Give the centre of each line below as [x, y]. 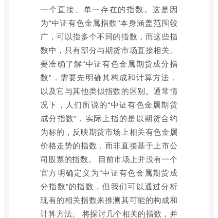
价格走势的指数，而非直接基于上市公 [109, 145]
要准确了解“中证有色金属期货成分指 [109, 64]
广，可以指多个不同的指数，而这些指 [109, 36]
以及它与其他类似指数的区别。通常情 [109, 91]
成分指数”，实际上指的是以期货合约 [109, 118]
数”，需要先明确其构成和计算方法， [109, 77]
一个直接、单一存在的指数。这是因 [109, 9]
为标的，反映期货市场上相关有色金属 [109, 132]
